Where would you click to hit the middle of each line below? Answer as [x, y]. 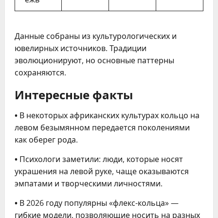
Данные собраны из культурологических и [96, 36]
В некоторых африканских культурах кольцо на [109, 116]
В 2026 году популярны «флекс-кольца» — [98, 203]
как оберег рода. [46, 140]
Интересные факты [74, 94]
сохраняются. [40, 73]
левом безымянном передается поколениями [102, 128]
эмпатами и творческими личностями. [89, 184]
